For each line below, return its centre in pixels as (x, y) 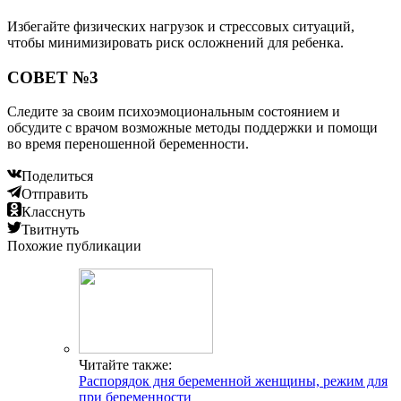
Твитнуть (50, 230)
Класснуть (53, 212)
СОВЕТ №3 (53, 77)
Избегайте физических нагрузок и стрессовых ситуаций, (181, 26)
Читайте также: (125, 365)
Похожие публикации (74, 246)
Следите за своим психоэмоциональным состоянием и (174, 112)
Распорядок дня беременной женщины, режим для (233, 381)
